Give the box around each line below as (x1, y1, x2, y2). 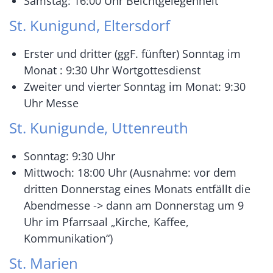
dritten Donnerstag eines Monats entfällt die (24, 182, 250, 197)
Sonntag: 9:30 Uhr (24, 149, 115, 164)
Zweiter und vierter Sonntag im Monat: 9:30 (24, 79, 246, 94)
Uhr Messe (24, 96, 79, 111)
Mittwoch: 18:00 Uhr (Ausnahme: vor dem (24, 165, 236, 180)
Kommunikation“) (24, 231, 113, 246)
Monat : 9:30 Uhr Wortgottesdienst (24, 63, 200, 78)
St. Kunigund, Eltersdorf (9, 15, 170, 36)
